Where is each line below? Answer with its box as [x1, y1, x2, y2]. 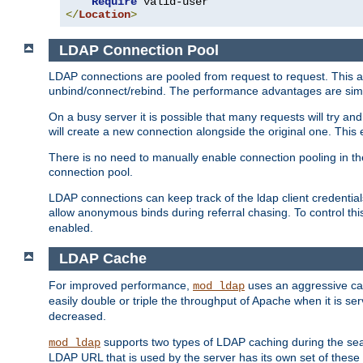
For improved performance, [49, 278, 193, 292]
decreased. [49, 309, 106, 322]
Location [79, 7, 130, 21]
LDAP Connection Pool [58, 41, 219, 58]
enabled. [49, 221, 93, 235]
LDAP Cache [58, 250, 147, 267]
